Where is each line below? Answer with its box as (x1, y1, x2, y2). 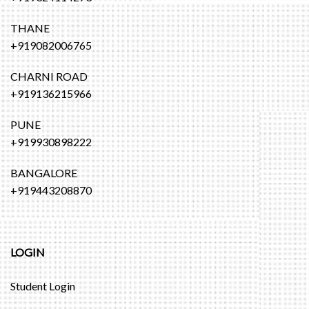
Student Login (10, 279, 75, 292)
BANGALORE (10, 166, 77, 179)
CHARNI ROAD (10, 69, 88, 83)
